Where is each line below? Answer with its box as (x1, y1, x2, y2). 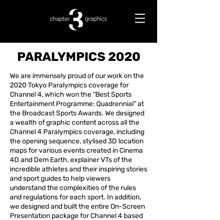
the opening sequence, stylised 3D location (10, 137, 143, 145)
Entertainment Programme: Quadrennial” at (10, 100, 144, 108)
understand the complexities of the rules (10, 184, 136, 192)
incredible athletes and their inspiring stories (10, 165, 147, 173)
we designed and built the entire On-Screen (10, 202, 145, 211)
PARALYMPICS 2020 (17, 50, 140, 64)
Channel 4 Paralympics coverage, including (10, 128, 144, 136)
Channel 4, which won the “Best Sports (10, 90, 132, 99)
